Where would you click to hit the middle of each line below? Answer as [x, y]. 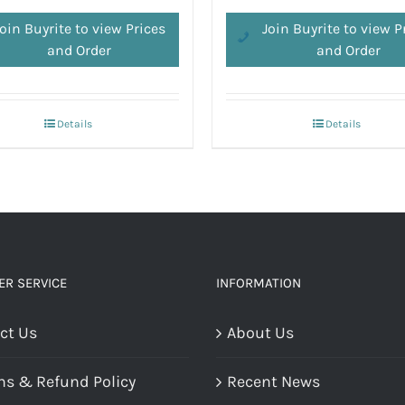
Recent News [273, 381]
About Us [260, 332]
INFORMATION [259, 283]
